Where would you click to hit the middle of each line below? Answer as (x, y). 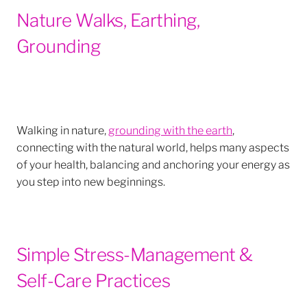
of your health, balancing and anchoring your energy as (153, 163)
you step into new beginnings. (91, 180)
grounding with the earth (170, 129)
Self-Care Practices (95, 279)
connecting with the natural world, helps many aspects (153, 146)
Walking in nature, (62, 129)
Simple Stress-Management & (135, 253)
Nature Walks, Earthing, (108, 18)
